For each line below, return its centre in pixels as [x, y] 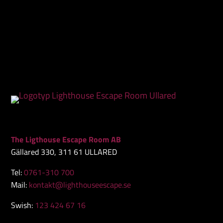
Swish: [23, 205]
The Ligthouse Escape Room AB [66, 139]
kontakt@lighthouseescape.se [80, 185]
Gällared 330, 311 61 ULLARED [64, 152]
